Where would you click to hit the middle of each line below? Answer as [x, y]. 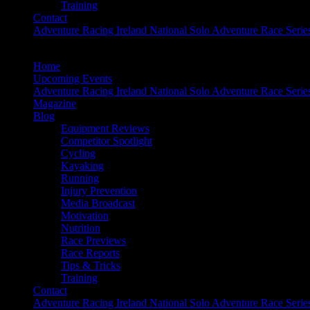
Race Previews [93, 240]
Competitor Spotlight [107, 141]
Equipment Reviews [105, 128]
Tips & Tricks [91, 265]
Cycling [78, 153]
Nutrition [81, 228]
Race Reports [90, 253]
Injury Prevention [99, 191]
